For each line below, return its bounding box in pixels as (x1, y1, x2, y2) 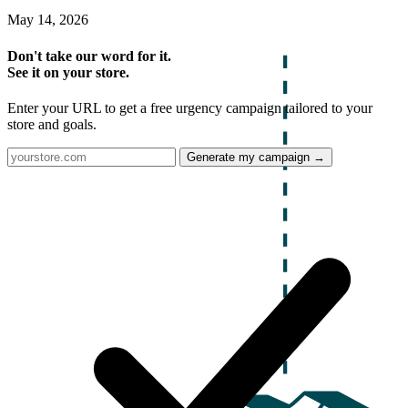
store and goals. (7, 116, 97, 132)
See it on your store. (7, 64, 129, 80)
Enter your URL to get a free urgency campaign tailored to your (7, 99, 372, 116)
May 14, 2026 (7, 12, 88, 28)
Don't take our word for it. (7, 47, 171, 64)
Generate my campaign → (187, 149, 325, 164)
